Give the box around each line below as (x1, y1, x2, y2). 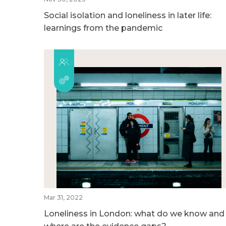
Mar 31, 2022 (44, 193, 83, 201)
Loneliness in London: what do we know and (44, 208, 224, 218)
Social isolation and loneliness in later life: (44, 10, 211, 20)
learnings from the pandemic (44, 23, 162, 33)
